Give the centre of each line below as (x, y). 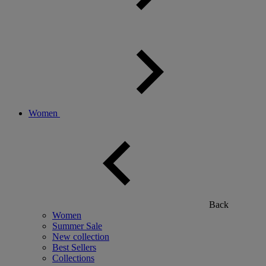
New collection (81, 237)
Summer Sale (77, 226)
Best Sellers (74, 248)
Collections (73, 258)
